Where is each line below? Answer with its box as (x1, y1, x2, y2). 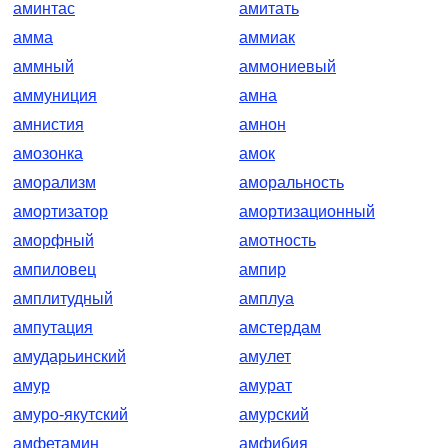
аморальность (239, 174, 344, 191)
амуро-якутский (13, 406, 128, 423)
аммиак (239, 29, 295, 46)
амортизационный (239, 203, 375, 220)
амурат (239, 377, 292, 394)
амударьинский (13, 348, 126, 365)
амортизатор (13, 203, 108, 220)
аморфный (13, 232, 94, 249)
